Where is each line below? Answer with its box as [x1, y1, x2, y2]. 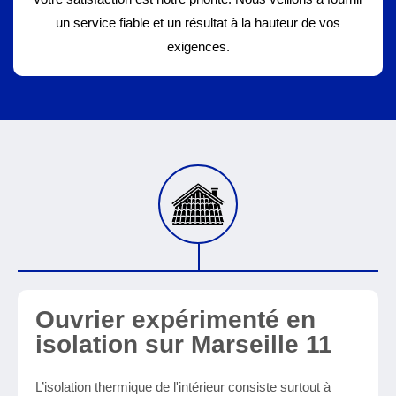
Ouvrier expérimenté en [35, 306, 316, 333]
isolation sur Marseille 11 [35, 331, 332, 358]
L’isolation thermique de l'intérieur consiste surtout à [35, 379, 331, 394]
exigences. [166, 39, 230, 54]
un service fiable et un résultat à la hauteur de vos [56, 15, 340, 30]
